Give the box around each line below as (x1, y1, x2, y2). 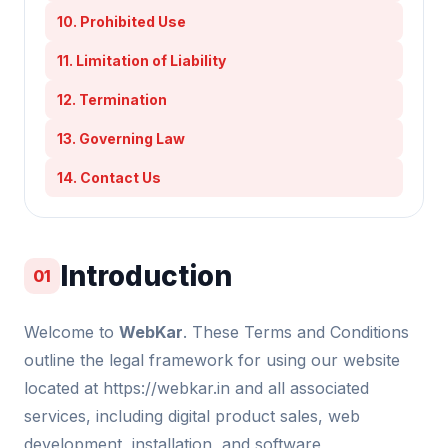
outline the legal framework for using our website (24, 350, 400, 370)
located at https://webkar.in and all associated (24, 378, 369, 398)
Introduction (60, 258, 232, 293)
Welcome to (24, 322, 119, 342)
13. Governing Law (57, 130, 185, 147)
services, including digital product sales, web (24, 406, 360, 426)
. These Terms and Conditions (183, 322, 409, 342)
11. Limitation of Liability (57, 52, 226, 69)
